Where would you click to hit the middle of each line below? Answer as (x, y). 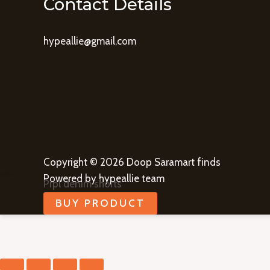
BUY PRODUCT (100, 203)
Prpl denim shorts (83, 184)
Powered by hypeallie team (104, 179)
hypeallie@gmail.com (90, 41)
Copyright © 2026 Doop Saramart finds (132, 162)
